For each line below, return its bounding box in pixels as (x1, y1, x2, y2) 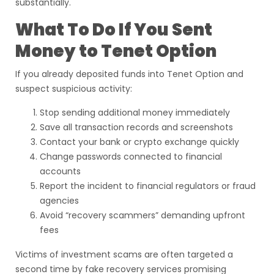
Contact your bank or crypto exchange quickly (40, 136, 239, 148)
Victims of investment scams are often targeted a (15, 248, 233, 261)
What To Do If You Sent (15, 18, 212, 42)
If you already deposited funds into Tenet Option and (15, 68, 243, 80)
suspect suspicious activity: (15, 83, 132, 95)
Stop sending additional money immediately (40, 106, 230, 119)
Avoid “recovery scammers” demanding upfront (40, 209, 245, 221)
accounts (40, 165, 81, 177)
